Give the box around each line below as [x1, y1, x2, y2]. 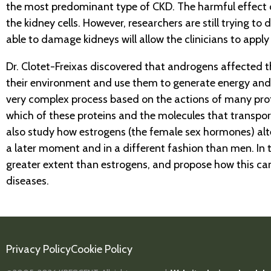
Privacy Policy [6, 242, 71, 256]
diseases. [6, 174, 49, 188]
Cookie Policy [71, 242, 132, 256]
